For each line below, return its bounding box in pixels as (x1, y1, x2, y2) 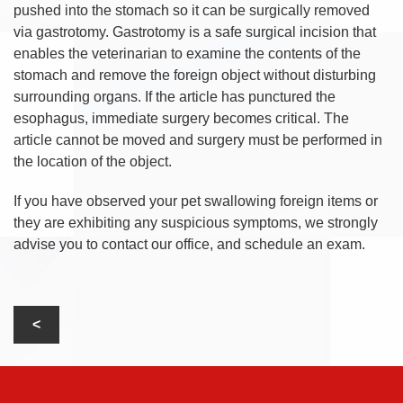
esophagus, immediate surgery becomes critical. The (13, 110, 349, 126)
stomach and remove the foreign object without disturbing (13, 67, 376, 83)
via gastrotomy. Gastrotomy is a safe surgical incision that (13, 23, 376, 40)
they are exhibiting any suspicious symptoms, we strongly (13, 214, 378, 230)
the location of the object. (13, 153, 172, 169)
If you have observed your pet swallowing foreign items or (13, 193, 378, 209)
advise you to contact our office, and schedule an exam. (13, 236, 365, 252)
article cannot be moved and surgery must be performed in (13, 131, 382, 148)
